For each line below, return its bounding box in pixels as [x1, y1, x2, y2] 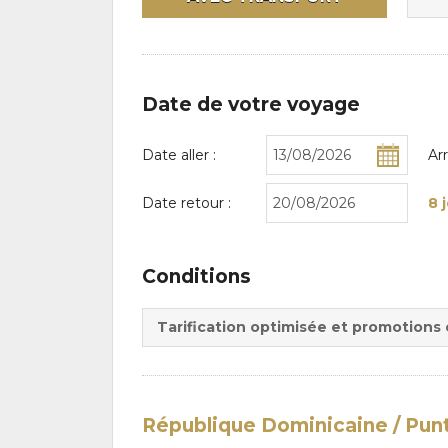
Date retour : [142, 193, 231, 212]
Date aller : [142, 145, 216, 164]
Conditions [142, 265, 251, 289]
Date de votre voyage [142, 93, 360, 117]
